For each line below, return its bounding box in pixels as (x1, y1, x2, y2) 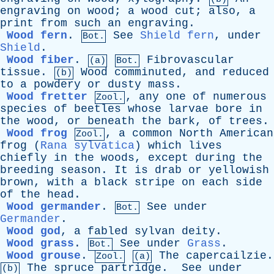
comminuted (114, 66, 182, 78)
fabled (87, 225, 128, 237)
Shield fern (140, 29, 214, 42)
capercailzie (186, 250, 267, 262)
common (132, 127, 172, 139)
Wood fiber (7, 54, 74, 66)
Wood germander (7, 201, 101, 213)
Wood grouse (7, 250, 81, 262)
